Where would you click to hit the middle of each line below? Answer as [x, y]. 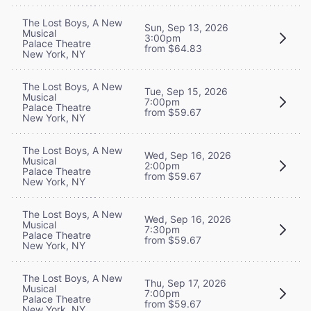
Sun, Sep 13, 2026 [186, 28]
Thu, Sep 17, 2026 [185, 283]
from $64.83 [173, 49]
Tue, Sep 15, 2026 [186, 92]
